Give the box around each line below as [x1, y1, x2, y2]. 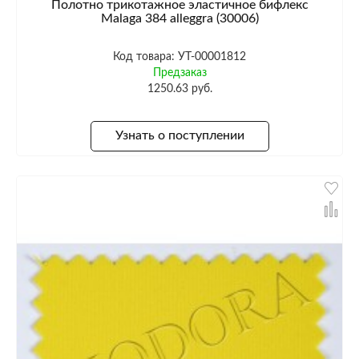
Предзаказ [152, 67, 207, 79]
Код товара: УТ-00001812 [113, 50, 246, 63]
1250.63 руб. [147, 83, 212, 95]
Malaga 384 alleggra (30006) [100, 11, 259, 25]
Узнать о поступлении [115, 129, 244, 143]
